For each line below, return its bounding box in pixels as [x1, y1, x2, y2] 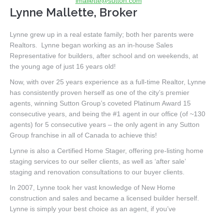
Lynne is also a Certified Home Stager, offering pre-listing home [10, 146, 203, 155]
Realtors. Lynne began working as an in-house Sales [10, 41, 173, 49]
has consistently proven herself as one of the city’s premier [10, 88, 189, 96]
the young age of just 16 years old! [10, 62, 116, 70]
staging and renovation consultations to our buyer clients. [10, 168, 185, 176]
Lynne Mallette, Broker [10, 5, 138, 19]
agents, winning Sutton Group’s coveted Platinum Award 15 [10, 99, 191, 107]
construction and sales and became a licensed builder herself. [10, 194, 201, 202]
